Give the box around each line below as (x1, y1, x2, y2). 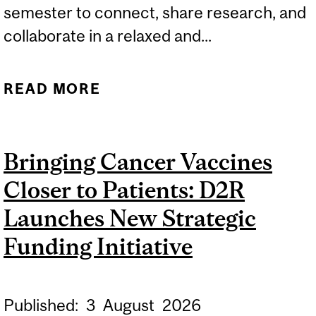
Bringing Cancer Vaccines (4, 149, 272, 176)
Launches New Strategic (4, 205, 256, 232)
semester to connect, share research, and (4, 3, 306, 23)
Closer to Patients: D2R (4, 177, 245, 204)
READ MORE (4, 80, 102, 97)
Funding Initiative (4, 233, 193, 260)
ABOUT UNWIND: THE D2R (104, 80, 312, 97)
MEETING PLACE (142, 130, 275, 147)
